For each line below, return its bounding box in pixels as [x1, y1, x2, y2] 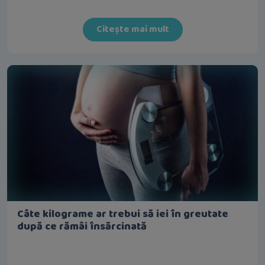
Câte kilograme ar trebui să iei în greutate [17, 206, 228, 222]
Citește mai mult [96, 22, 169, 37]
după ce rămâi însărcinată [17, 218, 149, 235]
